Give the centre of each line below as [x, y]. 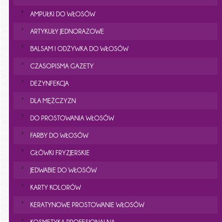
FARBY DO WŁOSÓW [59, 136]
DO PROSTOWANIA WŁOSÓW [72, 118]
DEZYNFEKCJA [49, 83]
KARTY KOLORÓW [55, 188]
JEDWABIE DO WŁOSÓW [63, 170]
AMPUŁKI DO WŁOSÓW [62, 14]
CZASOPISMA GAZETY [62, 66]
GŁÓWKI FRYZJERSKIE [60, 153]
